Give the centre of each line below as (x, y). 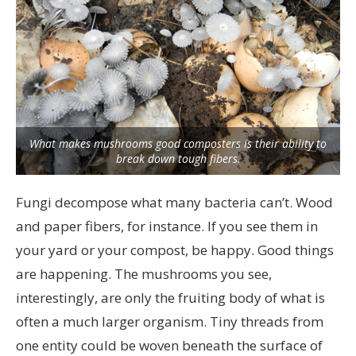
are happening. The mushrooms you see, (144, 273)
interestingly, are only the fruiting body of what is (170, 297)
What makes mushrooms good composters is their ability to (178, 143)
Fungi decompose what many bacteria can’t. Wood (174, 202)
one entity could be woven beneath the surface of (169, 345)
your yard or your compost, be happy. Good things (175, 250)
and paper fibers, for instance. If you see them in (167, 226)
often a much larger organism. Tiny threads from (170, 321)
